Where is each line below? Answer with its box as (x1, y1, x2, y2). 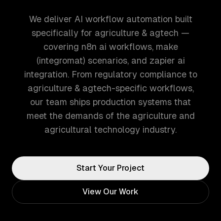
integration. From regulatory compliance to (24, 69, 197, 79)
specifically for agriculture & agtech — (32, 28, 189, 38)
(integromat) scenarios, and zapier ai (36, 55, 185, 66)
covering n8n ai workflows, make (43, 41, 178, 52)
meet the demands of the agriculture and (26, 110, 195, 121)
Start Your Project (76, 163, 145, 173)
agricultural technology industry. (44, 124, 177, 135)
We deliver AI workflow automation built (29, 14, 192, 24)
